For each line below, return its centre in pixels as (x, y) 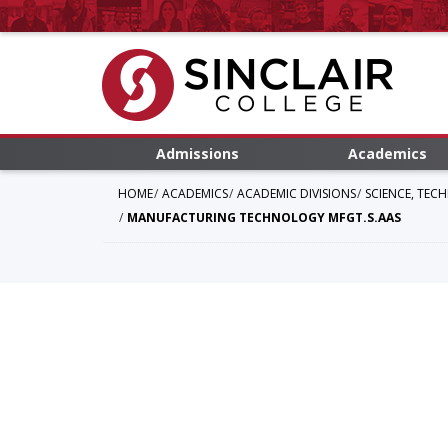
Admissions (197, 153)
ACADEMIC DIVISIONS (296, 193)
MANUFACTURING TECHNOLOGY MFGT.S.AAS (264, 217)
